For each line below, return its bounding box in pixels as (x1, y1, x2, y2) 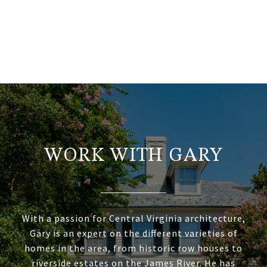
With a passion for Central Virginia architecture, (21, 212, 246, 225)
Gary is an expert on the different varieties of (29, 227, 238, 240)
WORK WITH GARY (44, 147, 223, 166)
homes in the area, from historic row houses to (24, 242, 243, 254)
